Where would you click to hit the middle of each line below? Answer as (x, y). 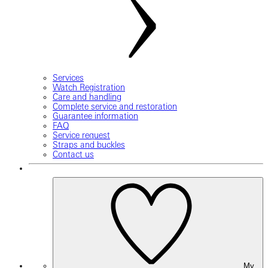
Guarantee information (95, 116)
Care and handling (87, 97)
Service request (81, 135)
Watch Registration (89, 88)
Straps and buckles (89, 145)
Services (68, 78)
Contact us (73, 155)
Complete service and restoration (115, 107)
